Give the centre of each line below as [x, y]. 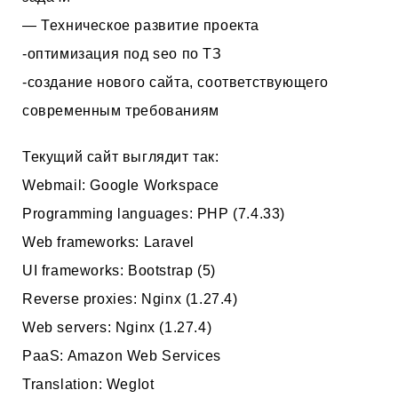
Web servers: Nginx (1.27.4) [117, 328]
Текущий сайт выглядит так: [121, 157]
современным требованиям [121, 110]
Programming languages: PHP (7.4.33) [154, 214]
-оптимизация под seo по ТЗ [122, 53]
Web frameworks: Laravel [108, 243]
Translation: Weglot [88, 385]
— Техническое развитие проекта [141, 25]
